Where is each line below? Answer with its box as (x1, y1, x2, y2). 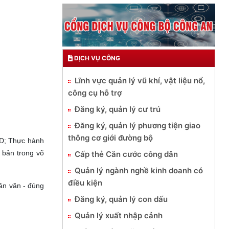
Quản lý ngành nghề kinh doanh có (75, 165, 203, 175)
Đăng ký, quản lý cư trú (75, 104, 161, 114)
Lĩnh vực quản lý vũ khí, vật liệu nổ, (75, 75, 205, 85)
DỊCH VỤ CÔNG (73, 54, 120, 62)
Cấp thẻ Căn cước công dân (75, 149, 178, 159)
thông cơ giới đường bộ (68, 132, 153, 143)
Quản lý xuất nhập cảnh (75, 210, 163, 220)
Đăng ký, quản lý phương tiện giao (75, 120, 200, 130)
